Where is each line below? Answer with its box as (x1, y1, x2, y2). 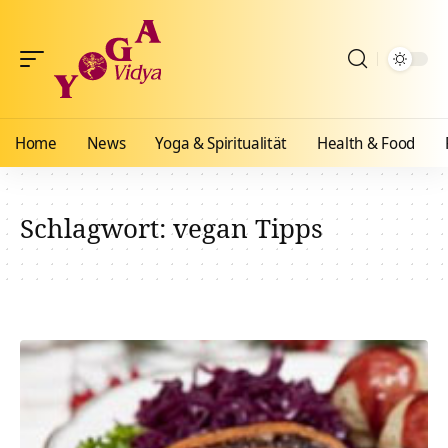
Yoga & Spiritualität (155, 132, 288, 154)
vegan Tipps (173, 210, 323, 246)
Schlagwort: (20, 210, 173, 246)
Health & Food (317, 132, 415, 154)
